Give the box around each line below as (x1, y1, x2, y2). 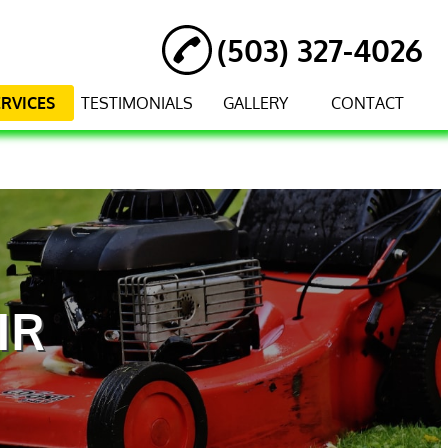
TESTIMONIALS (81, 92, 193, 113)
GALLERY (222, 92, 288, 113)
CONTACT (330, 92, 404, 113)
